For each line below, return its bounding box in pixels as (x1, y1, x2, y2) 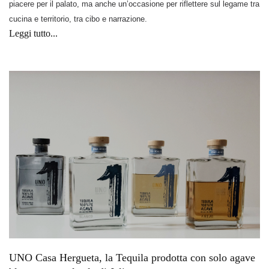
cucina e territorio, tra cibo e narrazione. (9, 14, 147, 23)
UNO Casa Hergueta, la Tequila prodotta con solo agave (9, 252, 255, 264)
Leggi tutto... (9, 28, 58, 38)
